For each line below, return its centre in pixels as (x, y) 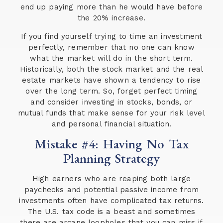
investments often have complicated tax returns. (111, 201)
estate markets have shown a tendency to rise (111, 80)
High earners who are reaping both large (111, 179)
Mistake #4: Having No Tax (111, 144)
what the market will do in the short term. (111, 58)
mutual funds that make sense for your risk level (111, 113)
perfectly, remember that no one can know (111, 47)
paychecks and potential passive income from (111, 190)
